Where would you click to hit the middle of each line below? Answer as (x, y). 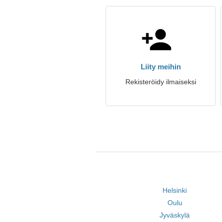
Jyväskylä (175, 215)
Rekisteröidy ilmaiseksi (161, 82)
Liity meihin (161, 67)
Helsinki (175, 190)
